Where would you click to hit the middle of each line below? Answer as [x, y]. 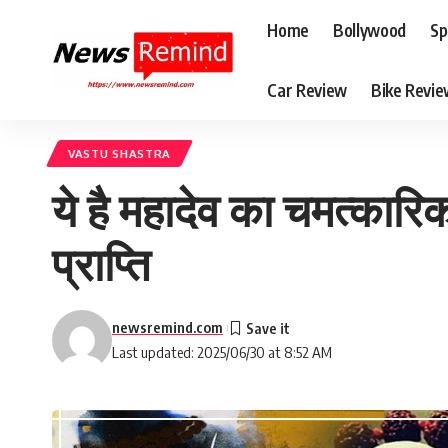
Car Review [307, 89]
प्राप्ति [101, 263]
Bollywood [369, 29]
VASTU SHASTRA [120, 153]
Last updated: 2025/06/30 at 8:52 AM [222, 352]
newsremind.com [167, 327]
